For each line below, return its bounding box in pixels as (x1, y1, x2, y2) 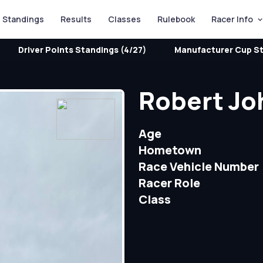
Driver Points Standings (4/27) (18, 44, 146, 55)
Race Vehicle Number (138, 159, 259, 174)
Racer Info (211, 14, 253, 25)
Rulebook (157, 14, 195, 25)
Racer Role (138, 175, 200, 191)
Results (60, 14, 92, 25)
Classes (107, 14, 141, 25)
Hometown (138, 142, 201, 158)
